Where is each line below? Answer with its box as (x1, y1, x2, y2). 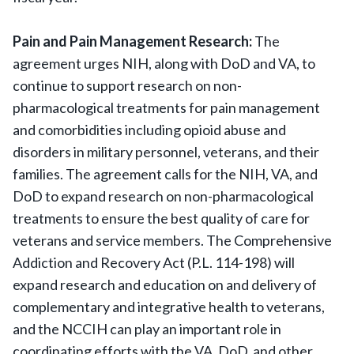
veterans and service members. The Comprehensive (13, 232, 332, 249)
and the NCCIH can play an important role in (13, 320, 281, 337)
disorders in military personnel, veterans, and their (13, 143, 319, 160)
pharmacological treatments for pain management (13, 99, 320, 116)
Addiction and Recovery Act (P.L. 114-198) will (13, 254, 295, 271)
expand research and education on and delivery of (13, 276, 317, 293)
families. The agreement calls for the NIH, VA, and (13, 165, 318, 183)
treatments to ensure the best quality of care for (13, 209, 310, 227)
